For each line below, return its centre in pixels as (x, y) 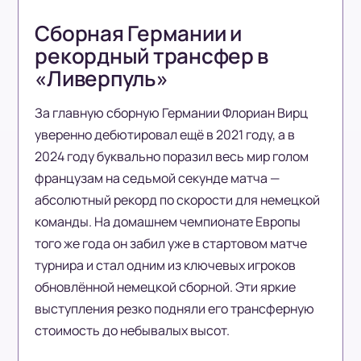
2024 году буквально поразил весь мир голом (172, 157)
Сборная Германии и (138, 33)
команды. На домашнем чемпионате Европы (168, 222)
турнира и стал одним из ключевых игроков (166, 266)
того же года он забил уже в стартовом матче (171, 244)
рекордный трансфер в (152, 56)
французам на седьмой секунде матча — (158, 178)
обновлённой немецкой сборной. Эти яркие (166, 287)
